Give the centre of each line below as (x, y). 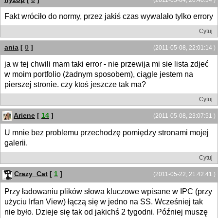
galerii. (16, 143)
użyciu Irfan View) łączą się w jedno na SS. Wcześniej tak (104, 201)
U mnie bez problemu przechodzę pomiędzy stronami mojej (107, 133)
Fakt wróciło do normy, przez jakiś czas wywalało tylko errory (109, 16)
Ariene (24, 115)
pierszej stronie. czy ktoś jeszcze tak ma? (75, 84)
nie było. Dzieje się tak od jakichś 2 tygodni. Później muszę (106, 212)
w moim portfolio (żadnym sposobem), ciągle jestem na (99, 74)
